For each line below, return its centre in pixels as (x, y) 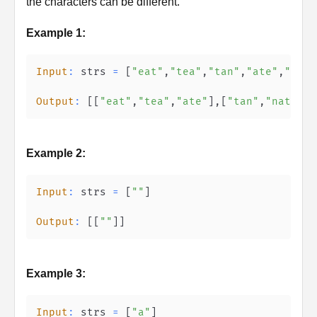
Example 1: (56, 33)
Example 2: (56, 153)
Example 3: (56, 273)
